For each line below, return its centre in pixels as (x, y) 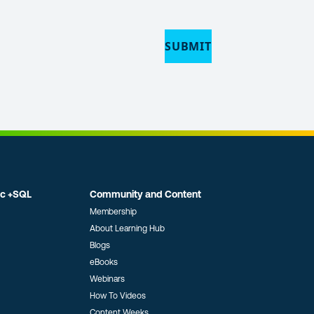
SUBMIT (188, 46)
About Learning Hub (127, 228)
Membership (113, 212)
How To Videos (117, 296)
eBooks (103, 262)
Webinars (107, 279)
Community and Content (145, 194)
